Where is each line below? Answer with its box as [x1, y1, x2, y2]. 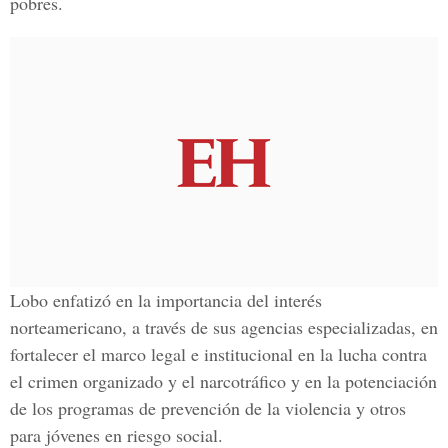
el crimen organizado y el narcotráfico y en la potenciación [10, 369, 437, 393]
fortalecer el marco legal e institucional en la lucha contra [10, 342, 427, 366]
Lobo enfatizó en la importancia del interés [10, 288, 322, 312]
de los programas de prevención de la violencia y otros [10, 396, 406, 420]
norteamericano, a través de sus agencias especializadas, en [10, 315, 438, 339]
